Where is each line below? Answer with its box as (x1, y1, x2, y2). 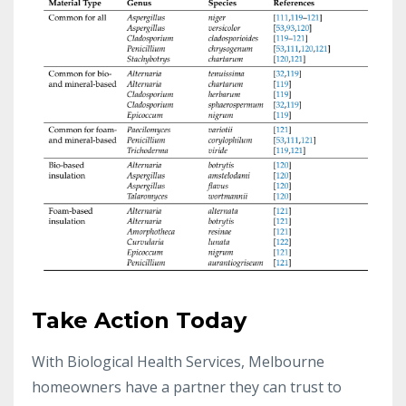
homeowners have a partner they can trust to (32, 376, 342, 397)
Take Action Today (32, 306, 246, 333)
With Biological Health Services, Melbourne (32, 351, 324, 372)
